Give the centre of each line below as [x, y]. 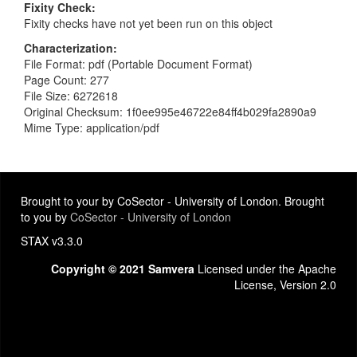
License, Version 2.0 [285, 284]
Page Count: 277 [67, 79]
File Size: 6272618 [71, 95]
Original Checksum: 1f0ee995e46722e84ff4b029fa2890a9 [170, 111]
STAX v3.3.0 [52, 241]
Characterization [69, 47]
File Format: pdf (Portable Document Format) [138, 63]
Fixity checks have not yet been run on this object [148, 23]
